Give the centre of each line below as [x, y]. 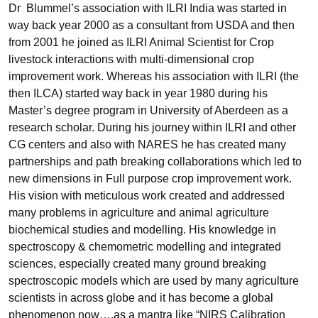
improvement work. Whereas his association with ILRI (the [154, 76]
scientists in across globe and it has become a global [141, 298]
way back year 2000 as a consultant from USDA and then [152, 25]
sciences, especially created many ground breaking [137, 264]
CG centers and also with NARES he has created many [147, 144]
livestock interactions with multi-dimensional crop [131, 59]
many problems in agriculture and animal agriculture [139, 213]
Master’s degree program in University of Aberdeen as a [148, 110]
